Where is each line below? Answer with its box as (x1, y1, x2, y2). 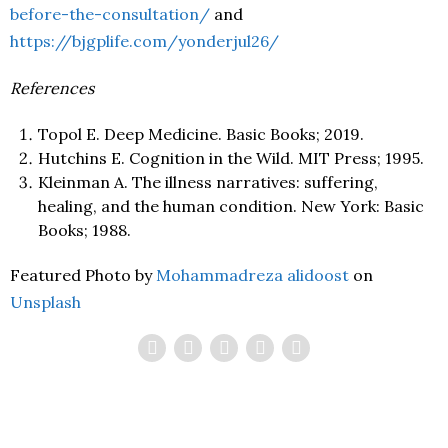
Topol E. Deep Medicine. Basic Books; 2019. (38, 124, 364, 144)
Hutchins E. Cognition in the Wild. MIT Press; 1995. (38, 148, 424, 168)
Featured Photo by (10, 265, 156, 285)
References (10, 78, 94, 98)
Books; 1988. (38, 220, 131, 240)
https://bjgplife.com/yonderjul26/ (10, 31, 279, 51)
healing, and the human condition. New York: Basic (38, 196, 424, 216)
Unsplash (10, 292, 81, 312)
